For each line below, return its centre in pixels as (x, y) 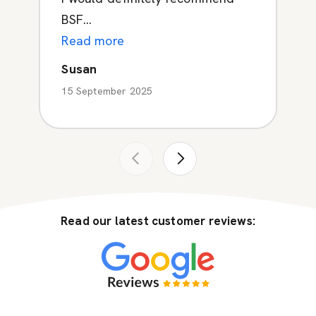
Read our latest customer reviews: (158, 220)
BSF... (77, 19)
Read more (93, 40)
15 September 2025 (107, 91)
